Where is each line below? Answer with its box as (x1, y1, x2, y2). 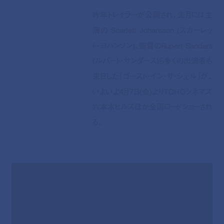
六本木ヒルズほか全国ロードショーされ (92, 101, 212, 112)
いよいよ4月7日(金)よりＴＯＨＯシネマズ (92, 85, 212, 97)
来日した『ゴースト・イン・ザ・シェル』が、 (92, 70, 212, 82)
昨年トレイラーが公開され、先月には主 (92, 9, 212, 20)
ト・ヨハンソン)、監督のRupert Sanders (92, 39, 212, 51)
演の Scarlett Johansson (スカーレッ (92, 24, 212, 36)
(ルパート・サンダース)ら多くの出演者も (92, 55, 212, 66)
